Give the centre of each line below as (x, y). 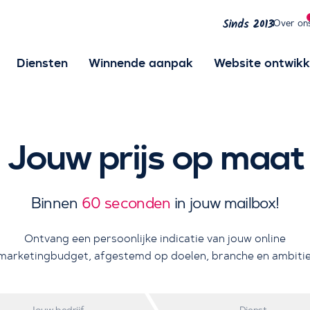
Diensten (42, 63)
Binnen (56, 203)
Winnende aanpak (140, 63)
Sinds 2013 (248, 25)
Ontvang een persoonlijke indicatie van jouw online (155, 238)
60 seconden (126, 203)
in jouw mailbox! (225, 203)
